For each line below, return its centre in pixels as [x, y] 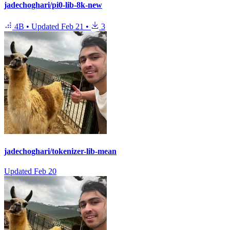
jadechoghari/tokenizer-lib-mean [60, 151]
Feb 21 [72, 26]
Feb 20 [45, 171]
